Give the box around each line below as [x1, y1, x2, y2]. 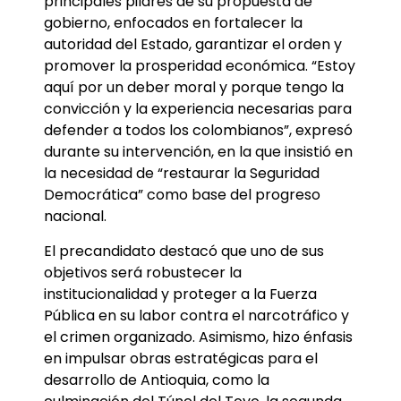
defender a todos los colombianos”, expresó [44, 120, 353, 141]
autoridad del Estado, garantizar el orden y [44, 34, 342, 55]
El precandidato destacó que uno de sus [44, 240, 324, 261]
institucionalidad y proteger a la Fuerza [44, 283, 317, 304]
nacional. [44, 206, 107, 227]
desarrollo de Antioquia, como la [44, 369, 269, 390]
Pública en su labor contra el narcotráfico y [44, 304, 349, 326]
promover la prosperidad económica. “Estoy [44, 55, 355, 77]
